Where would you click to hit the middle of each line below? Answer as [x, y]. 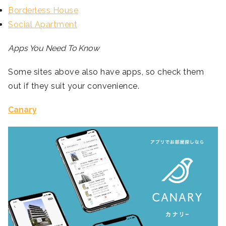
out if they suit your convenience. [75, 86]
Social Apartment [43, 25]
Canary [22, 110]
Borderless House [43, 11]
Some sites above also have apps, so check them [106, 72]
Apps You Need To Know [54, 48]
